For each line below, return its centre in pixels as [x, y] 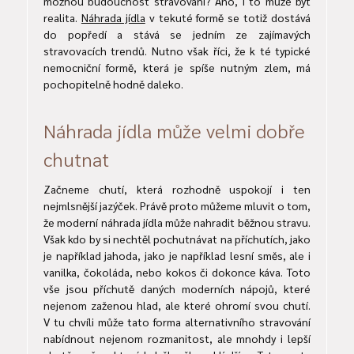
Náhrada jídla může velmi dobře [174, 130]
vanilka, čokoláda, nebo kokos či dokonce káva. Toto [177, 271]
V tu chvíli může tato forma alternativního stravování [177, 321]
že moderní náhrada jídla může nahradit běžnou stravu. [177, 222]
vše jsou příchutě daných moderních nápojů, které [177, 288]
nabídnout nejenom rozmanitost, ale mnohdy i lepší [177, 338]
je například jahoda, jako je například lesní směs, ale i [177, 255]
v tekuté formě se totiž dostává [228, 17]
